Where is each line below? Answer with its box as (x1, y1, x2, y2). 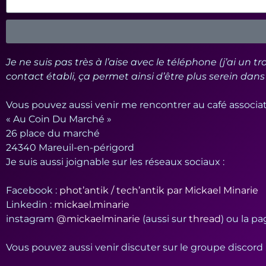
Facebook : (6, 185, 59, 196)
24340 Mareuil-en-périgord (6, 142, 134, 153)
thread (189, 213, 221, 224)
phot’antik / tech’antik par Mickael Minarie (59, 185, 258, 196)
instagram (6, 213, 54, 224)
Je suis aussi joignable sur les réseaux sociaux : (6, 156, 224, 167)
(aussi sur (142, 213, 189, 224)
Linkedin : (6, 199, 54, 210)
